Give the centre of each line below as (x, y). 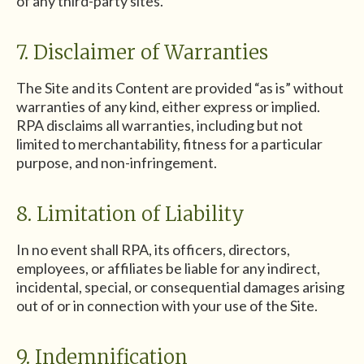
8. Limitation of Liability (130, 214)
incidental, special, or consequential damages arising (180, 286)
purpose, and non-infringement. (117, 162)
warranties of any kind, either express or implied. (168, 106)
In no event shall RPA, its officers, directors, (153, 249)
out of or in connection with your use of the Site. (167, 305)
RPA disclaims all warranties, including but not (160, 125)
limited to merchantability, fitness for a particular (169, 143)
